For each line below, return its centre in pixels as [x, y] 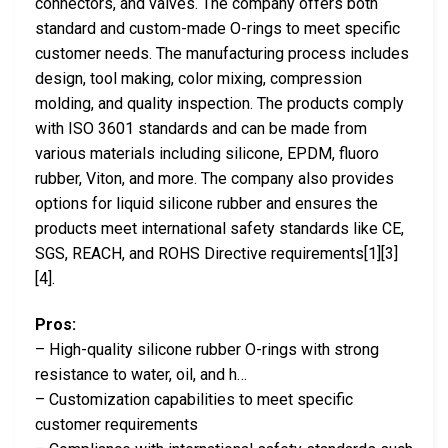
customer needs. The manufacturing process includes [222, 53]
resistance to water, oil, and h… [141, 374]
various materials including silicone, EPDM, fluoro [207, 153]
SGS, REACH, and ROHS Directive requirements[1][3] [216, 253]
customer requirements [116, 424]
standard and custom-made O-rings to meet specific [217, 28]
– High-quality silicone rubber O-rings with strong [207, 349]
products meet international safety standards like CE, [219, 228]
